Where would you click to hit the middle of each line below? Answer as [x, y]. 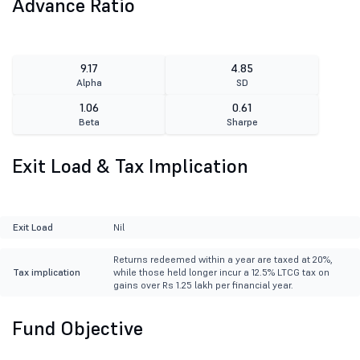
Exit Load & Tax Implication [130, 166]
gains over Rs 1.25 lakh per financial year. [203, 285]
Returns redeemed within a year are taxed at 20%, [223, 260]
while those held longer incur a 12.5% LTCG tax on [221, 272]
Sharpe [242, 122]
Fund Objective [78, 329]
